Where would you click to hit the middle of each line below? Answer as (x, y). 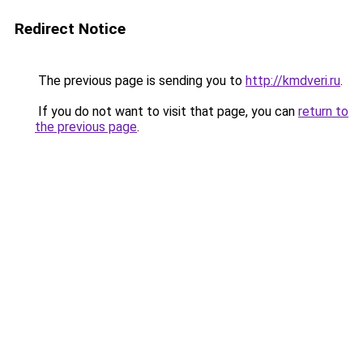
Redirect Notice (70, 29)
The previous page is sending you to (140, 81)
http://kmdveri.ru (293, 81)
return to (323, 111)
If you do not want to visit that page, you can (167, 111)
